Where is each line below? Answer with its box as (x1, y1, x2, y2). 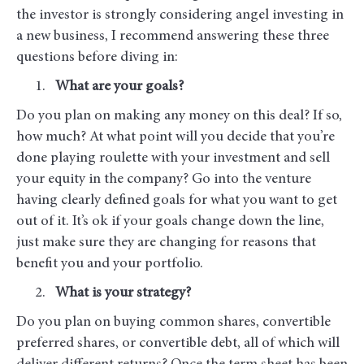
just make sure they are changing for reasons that (16, 236, 316, 251)
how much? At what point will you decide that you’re (16, 130, 335, 145)
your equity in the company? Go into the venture (16, 172, 311, 188)
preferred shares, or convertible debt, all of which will (16, 336, 340, 352)
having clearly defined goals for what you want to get (16, 193, 337, 209)
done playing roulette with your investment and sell (16, 151, 330, 167)
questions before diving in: (16, 50, 178, 66)
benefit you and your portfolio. (16, 257, 203, 272)
